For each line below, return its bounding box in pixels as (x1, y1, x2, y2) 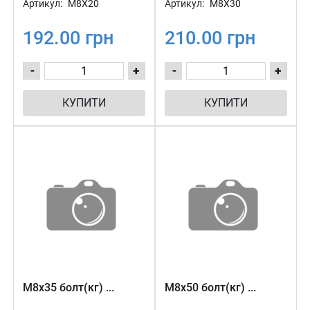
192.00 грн (23, 27, 113, 49)
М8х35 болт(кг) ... (23, 281, 114, 294)
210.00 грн (165, 27, 255, 49)
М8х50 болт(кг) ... (165, 281, 256, 294)
